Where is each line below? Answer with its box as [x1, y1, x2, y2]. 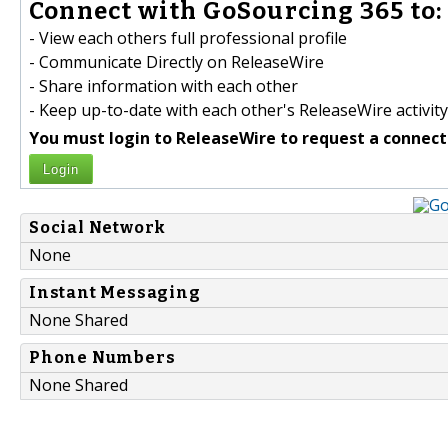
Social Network [29, 218, 167, 238]
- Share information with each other [29, 75, 298, 98]
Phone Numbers [29, 348, 176, 368]
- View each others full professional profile [29, 27, 347, 50]
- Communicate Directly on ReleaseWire [29, 51, 324, 74]
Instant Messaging [29, 283, 201, 303]
